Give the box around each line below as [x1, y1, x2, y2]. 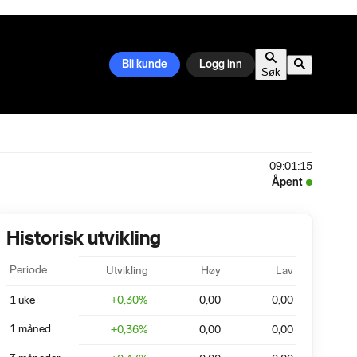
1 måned [10, 322, 51, 335]
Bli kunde [122, 57, 167, 71]
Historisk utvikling [6, 226, 161, 249]
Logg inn [199, 57, 242, 71]
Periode [10, 263, 47, 277]
